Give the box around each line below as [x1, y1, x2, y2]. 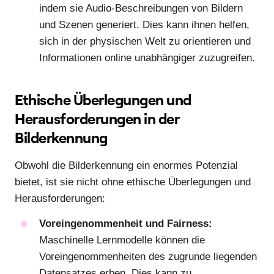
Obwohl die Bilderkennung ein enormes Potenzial [15, 159, 238, 171]
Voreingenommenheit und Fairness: [39, 218, 212, 230]
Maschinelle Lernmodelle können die [39, 234, 205, 246]
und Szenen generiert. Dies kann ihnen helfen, [39, 18, 250, 31]
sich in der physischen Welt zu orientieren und [39, 35, 251, 47]
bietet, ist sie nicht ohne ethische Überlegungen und [15, 176, 251, 188]
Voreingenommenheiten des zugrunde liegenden [39, 251, 257, 263]
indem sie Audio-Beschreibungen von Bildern [39, 2, 243, 14]
